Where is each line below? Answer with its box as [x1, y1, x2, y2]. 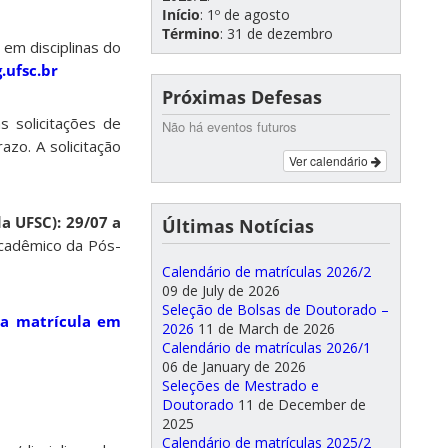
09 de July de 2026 [162, 281, 280, 300]
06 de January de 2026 [162, 357, 306, 376]
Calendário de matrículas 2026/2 [162, 262, 371, 281]
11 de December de [238, 395, 366, 414]
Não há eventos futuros [162, 117, 297, 136]
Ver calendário [289, 152, 371, 169]
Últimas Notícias [162, 214, 314, 238]
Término [162, 24, 220, 43]
